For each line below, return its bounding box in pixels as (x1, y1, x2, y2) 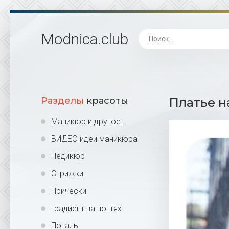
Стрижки (51, 169, 83, 178)
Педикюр (51, 151, 85, 161)
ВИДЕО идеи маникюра (51, 134, 138, 144)
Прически (51, 186, 86, 196)
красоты (84, 95, 128, 106)
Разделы (41, 95, 84, 106)
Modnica (41, 30, 98, 48)
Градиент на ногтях (51, 203, 122, 213)
